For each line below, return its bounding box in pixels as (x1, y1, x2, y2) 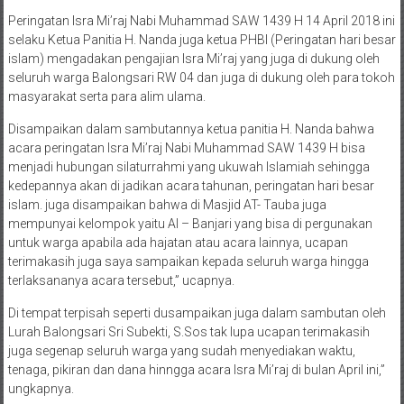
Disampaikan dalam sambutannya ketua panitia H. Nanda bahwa (7, 122, 374, 137)
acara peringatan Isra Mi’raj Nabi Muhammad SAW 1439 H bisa (7, 141, 365, 156)
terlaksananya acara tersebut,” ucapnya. (7, 273, 234, 289)
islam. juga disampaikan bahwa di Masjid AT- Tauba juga (7, 197, 326, 213)
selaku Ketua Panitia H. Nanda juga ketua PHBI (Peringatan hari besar (7, 32, 396, 48)
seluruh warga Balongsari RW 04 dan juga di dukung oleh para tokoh (7, 70, 395, 86)
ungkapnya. (7, 381, 74, 397)
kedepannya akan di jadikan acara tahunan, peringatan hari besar (7, 179, 374, 194)
